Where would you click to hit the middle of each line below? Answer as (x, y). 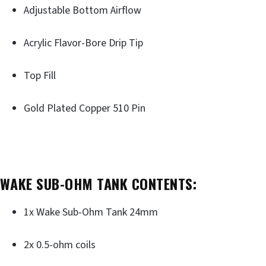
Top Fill (40, 76)
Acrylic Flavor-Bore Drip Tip (83, 43)
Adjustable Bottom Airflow (83, 11)
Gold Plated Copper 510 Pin (85, 109)
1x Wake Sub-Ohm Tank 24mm (91, 212)
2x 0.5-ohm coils (60, 245)
